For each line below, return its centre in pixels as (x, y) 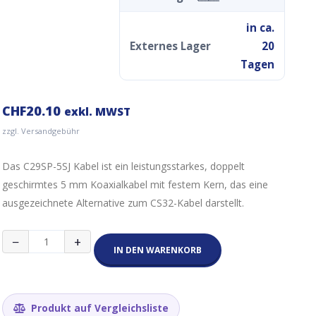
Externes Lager (170, 46)
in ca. (260, 28)
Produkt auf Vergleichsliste (98, 308)
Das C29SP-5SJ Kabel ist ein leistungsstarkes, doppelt (123, 166)
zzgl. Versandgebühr (41, 131)
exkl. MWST (97, 112)
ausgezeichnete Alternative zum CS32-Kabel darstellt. (123, 203)
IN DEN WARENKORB (158, 250)
